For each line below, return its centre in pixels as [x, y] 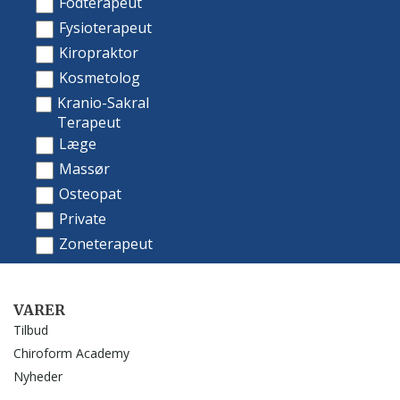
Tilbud [31, 329]
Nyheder [38, 376]
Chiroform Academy [71, 353]
